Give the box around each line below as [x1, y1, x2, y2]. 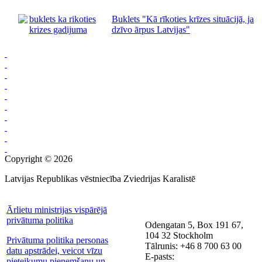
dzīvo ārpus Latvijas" [112, 24, 190, 35]
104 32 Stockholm [145, 230, 213, 240]
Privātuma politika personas [6, 235, 108, 245]
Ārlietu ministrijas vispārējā [6, 204, 107, 215]
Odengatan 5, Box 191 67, [145, 219, 243, 230]
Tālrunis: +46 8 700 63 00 [145, 240, 242, 251]
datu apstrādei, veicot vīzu [6, 245, 102, 256]
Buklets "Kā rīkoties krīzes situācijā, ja [112, 13, 254, 24]
